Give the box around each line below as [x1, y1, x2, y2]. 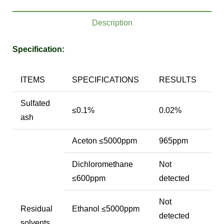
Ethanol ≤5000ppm [72, 204, 139, 213]
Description [91, 18, 132, 27]
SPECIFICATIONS [72, 75, 139, 84]
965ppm [159, 136, 188, 145]
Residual [20, 204, 52, 213]
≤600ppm [72, 174, 105, 182]
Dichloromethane [72, 160, 133, 168]
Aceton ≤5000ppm [72, 136, 137, 145]
